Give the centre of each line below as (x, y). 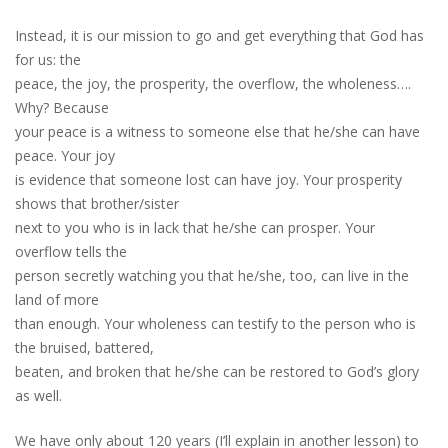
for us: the (48, 59)
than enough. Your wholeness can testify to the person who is (215, 323)
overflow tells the (71, 251)
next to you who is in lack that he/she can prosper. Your (195, 227)
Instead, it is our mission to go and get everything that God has (219, 35)
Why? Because (62, 107)
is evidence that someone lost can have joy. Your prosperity (208, 179)
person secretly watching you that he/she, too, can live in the (212, 275)
